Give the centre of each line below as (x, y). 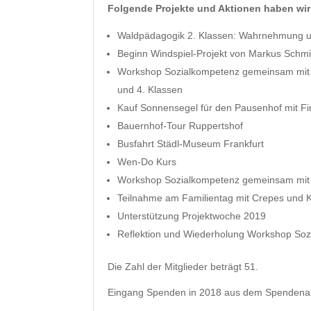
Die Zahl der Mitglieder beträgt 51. (183, 267)
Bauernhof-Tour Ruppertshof (180, 126)
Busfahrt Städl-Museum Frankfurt (191, 144)
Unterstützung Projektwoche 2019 (192, 216)
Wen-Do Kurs (147, 162)
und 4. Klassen (150, 90)
